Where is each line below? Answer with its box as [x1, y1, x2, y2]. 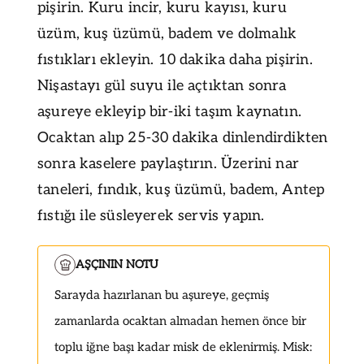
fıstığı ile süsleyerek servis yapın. [37, 206, 265, 224]
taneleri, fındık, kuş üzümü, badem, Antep [37, 180, 325, 198]
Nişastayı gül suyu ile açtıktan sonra [37, 76, 287, 94]
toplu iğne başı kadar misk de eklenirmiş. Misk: [54, 339, 312, 354]
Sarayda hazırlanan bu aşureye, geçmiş [54, 287, 269, 302]
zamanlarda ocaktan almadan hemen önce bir [54, 313, 306, 328]
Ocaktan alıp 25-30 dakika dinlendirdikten [37, 128, 328, 146]
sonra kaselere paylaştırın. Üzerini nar [37, 154, 300, 172]
